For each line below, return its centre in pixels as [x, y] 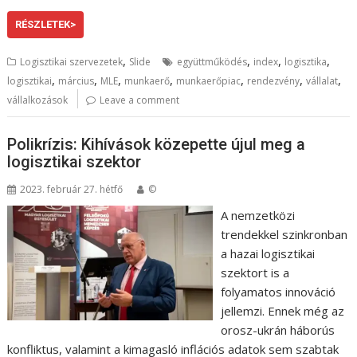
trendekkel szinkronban [284, 234]
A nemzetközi [257, 215]
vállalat [322, 81]
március [76, 81]
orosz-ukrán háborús [277, 330]
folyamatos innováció [278, 291]
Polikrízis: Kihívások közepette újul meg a [157, 144]
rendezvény [274, 81]
